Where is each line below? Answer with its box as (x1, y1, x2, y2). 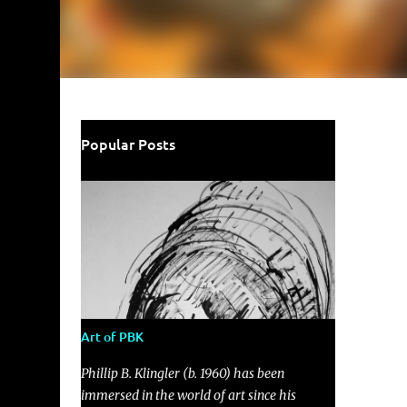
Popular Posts (80, 134, 175, 154)
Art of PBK (80, 328, 144, 345)
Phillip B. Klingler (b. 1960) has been (80, 365, 284, 382)
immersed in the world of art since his (80, 387, 296, 403)
